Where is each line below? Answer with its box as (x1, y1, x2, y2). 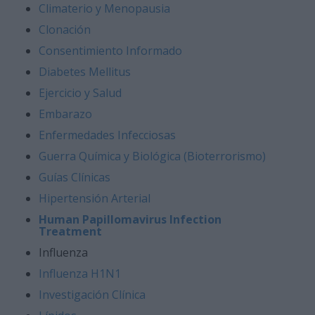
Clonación (39, 22, 91, 38)
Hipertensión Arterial (39, 191, 150, 207)
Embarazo (39, 106, 92, 122)
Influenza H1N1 (39, 266, 121, 282)
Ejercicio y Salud (39, 85, 122, 101)
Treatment (39, 224, 102, 240)
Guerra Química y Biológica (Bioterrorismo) (39, 148, 266, 165)
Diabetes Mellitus (39, 64, 131, 80)
